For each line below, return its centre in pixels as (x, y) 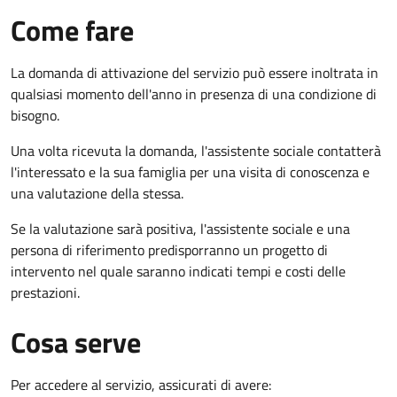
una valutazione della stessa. (97, 193)
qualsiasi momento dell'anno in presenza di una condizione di (194, 93)
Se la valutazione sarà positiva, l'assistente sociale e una (180, 228)
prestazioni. (45, 292)
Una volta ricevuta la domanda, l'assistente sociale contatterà (196, 150)
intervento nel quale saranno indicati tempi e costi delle (178, 271)
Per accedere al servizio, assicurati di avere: (141, 384)
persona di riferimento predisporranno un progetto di (169, 249)
